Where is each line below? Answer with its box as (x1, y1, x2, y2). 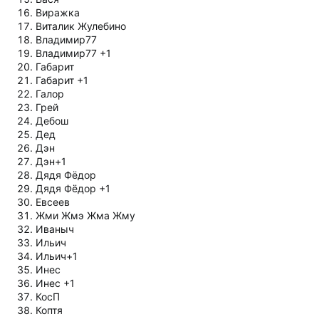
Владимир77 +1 (36, 46, 111, 59)
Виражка (36, 6, 80, 19)
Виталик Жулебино (36, 19, 126, 32)
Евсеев (36, 195, 70, 208)
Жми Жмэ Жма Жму (36, 209, 135, 221)
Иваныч (36, 222, 74, 235)
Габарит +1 (36, 73, 88, 86)
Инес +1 (36, 276, 75, 289)
